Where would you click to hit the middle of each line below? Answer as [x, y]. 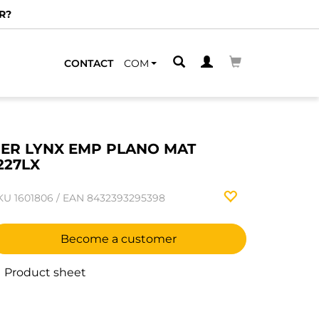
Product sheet [44, 272]
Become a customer [118, 239]
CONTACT [89, 63]
